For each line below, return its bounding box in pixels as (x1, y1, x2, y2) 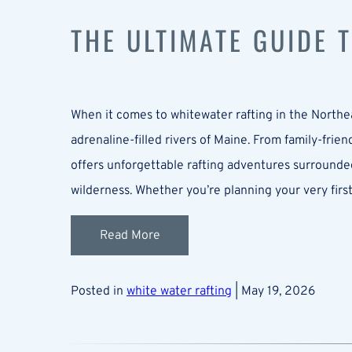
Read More (99, 227, 160, 244)
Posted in (71, 284, 126, 300)
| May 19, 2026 (232, 284, 315, 300)
